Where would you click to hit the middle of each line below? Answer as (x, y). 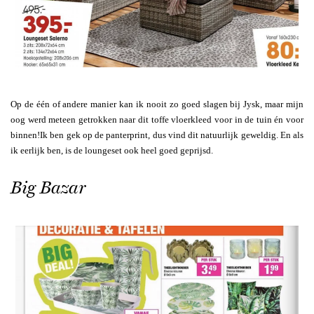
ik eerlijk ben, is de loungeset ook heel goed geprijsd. (112, 151)
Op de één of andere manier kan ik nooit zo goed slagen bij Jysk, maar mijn (157, 104)
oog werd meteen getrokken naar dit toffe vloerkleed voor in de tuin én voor (157, 120)
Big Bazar (48, 187)
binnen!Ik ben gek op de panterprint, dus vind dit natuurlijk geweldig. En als (157, 135)
